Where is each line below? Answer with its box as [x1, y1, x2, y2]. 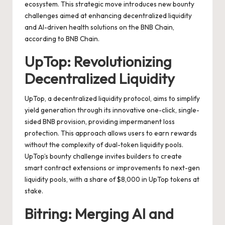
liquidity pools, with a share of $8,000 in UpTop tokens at [25, 174, 199, 184]
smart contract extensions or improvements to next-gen [25, 163, 200, 172]
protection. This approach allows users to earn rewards [25, 128, 197, 138]
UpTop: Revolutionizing [25, 52, 172, 70]
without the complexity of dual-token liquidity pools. [25, 140, 183, 149]
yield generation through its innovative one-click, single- [25, 105, 199, 115]
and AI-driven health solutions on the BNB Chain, [25, 22, 174, 32]
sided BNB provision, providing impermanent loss [25, 117, 175, 126]
